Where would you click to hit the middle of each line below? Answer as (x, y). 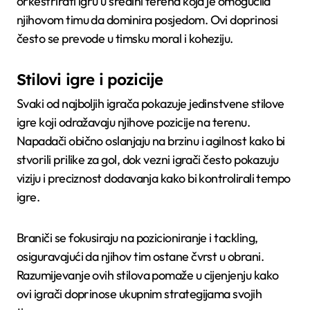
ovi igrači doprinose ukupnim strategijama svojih (139, 294)
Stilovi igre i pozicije (90, 79)
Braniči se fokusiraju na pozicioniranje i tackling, (137, 238)
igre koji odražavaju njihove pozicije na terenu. (134, 122)
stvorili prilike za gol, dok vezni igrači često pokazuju (148, 160)
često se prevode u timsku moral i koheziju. (125, 38)
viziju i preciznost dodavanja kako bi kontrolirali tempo (154, 179)
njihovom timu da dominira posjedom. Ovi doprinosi (147, 19)
